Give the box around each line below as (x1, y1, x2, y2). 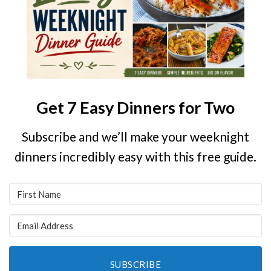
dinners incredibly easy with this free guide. (15, 148, 256, 164)
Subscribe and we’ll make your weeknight (22, 128, 249, 144)
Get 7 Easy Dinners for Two (36, 97, 235, 118)
